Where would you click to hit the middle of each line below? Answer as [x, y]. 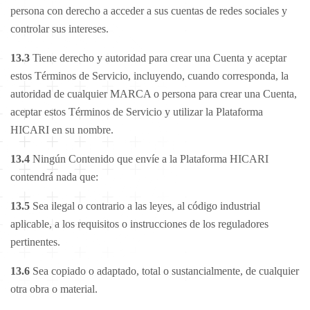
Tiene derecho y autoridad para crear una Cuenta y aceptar [158, 58]
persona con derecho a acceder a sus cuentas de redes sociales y [149, 11]
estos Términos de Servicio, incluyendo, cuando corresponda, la [149, 76]
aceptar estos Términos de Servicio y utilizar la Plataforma [137, 112]
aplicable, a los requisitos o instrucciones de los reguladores [139, 224]
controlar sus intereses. [60, 29]
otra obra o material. [54, 289]
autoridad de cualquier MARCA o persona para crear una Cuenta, [154, 94]
